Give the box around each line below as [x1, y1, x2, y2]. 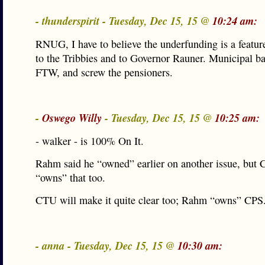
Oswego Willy [42, 110, 102, 125]
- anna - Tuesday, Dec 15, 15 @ [35, 238, 177, 253]
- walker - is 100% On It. [35, 134, 144, 148]
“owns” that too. [35, 170, 105, 185]
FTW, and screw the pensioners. [35, 65, 173, 79]
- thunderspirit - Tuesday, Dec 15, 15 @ [35, 13, 212, 28]
